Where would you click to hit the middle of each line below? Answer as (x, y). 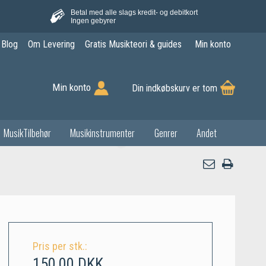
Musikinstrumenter (103, 133)
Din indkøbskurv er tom (175, 88)
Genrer (166, 133)
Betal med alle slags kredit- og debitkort (134, 12)
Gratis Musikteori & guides (133, 45)
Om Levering (51, 45)
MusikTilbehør (27, 133)
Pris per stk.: (60, 246)
